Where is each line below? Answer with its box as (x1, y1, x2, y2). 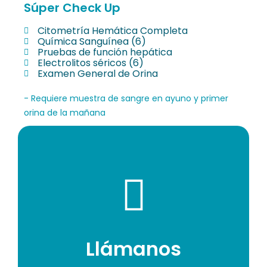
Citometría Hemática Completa (37, 23, 188, 38)
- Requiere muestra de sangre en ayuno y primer (24, 92, 228, 104)
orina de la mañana (24, 106, 105, 119)
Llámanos (86, 235, 181, 262)
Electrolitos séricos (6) (37, 55, 144, 70)
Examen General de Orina (37, 66, 158, 80)
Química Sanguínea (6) (37, 34, 146, 48)
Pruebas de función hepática (37, 45, 172, 59)
